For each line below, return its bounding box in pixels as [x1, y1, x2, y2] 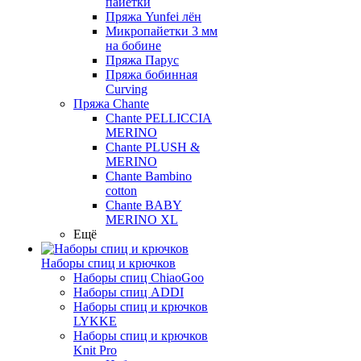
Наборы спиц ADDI [73, 285, 184, 299]
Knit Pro [73, 343, 117, 357]
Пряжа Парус [106, 53, 179, 67]
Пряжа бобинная [106, 68, 197, 81]
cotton [106, 184, 137, 197]
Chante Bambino [106, 169, 192, 183]
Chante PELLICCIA [106, 111, 212, 125]
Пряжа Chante [73, 97, 149, 110]
